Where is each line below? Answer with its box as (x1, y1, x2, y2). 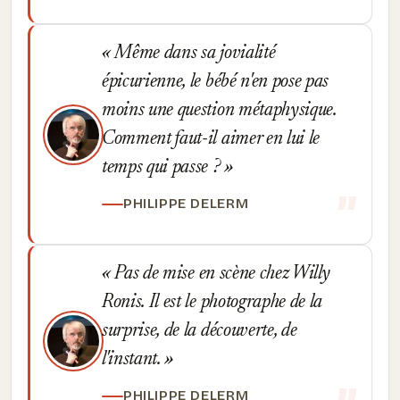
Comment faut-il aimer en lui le (102, 129, 321, 149)
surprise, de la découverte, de (102, 321, 297, 341)
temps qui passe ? (102, 158, 225, 178)
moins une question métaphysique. (102, 101, 337, 121)
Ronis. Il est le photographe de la (102, 293, 323, 312)
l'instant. (102, 350, 165, 370)
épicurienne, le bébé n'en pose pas (102, 72, 329, 92)
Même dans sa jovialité (110, 44, 276, 63)
